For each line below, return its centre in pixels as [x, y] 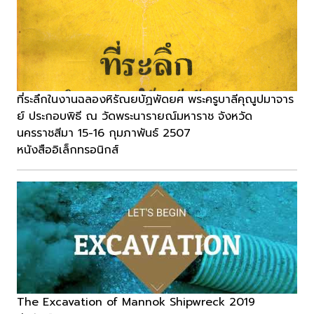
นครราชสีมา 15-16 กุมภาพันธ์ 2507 [104, 134]
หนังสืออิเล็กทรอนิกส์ [68, 150]
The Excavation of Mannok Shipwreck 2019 [136, 302]
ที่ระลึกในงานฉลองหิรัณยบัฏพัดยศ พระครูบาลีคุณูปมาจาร [155, 100]
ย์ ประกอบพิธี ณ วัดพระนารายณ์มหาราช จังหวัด [135, 117]
